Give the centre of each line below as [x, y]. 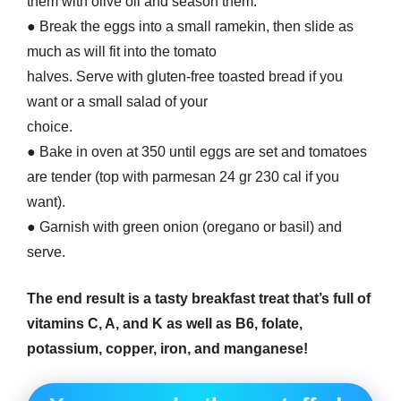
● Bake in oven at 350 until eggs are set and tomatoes [197, 152]
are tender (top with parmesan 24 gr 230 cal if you [183, 177]
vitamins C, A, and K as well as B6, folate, [165, 324]
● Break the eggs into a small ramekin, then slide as [190, 27]
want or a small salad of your [117, 102]
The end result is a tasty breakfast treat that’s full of [199, 299]
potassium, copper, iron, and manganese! [167, 349]
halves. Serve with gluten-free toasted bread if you [185, 77]
